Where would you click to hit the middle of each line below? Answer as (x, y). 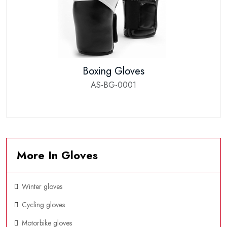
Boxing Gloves (113, 71)
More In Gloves (57, 155)
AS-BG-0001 (113, 85)
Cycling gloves (43, 205)
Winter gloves (42, 186)
